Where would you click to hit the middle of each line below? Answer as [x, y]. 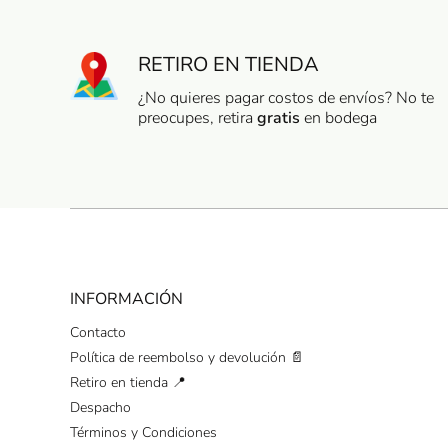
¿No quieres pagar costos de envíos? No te [286, 98]
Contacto [98, 332]
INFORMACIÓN [126, 299]
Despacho [100, 407]
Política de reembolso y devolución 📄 [187, 357]
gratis [278, 118]
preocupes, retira [197, 118]
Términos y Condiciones [143, 432]
